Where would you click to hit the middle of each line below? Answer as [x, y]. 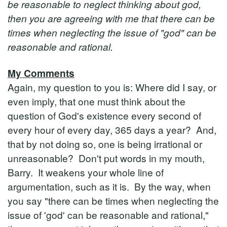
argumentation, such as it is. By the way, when [109, 186]
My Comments [41, 73]
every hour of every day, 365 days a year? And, [112, 129]
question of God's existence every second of [104, 115]
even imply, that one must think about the [97, 101]
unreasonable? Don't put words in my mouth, [106, 158]
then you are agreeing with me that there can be [111, 18]
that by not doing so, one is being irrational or [105, 144]
